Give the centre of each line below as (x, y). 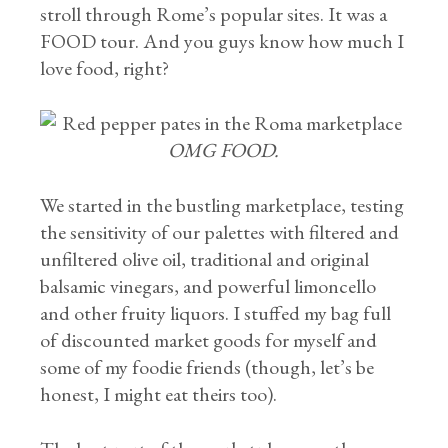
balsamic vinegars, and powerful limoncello (208, 286)
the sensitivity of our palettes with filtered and (220, 232)
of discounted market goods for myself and (209, 340)
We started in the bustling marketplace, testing (222, 205)
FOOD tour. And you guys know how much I (222, 41)
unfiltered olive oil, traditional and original (205, 259)
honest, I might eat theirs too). (159, 394)
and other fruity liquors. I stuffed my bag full (216, 313)
